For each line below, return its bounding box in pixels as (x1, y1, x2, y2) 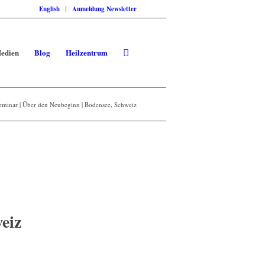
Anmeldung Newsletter (72, 4, 137, 14)
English (39, 4, 60, 14)
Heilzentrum (66, 47, 108, 58)
